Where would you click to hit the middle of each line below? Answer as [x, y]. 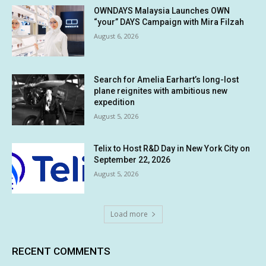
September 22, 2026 [132, 159]
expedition [115, 102]
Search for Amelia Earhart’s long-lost [167, 79]
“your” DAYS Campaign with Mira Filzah [169, 22]
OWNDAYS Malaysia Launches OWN [162, 11]
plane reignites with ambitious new [161, 91]
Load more [129, 214]
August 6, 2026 [116, 36]
